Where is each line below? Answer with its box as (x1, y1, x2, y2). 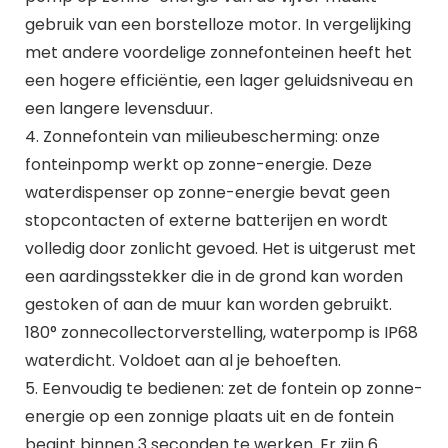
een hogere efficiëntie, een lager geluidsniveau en (24, 68, 413, 92)
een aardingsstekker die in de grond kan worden (24, 264, 403, 288)
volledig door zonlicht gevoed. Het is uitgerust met (24, 236, 416, 260)
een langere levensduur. (24, 96, 213, 120)
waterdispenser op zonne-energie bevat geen (24, 180, 390, 204)
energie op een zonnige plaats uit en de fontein (24, 404, 394, 428)
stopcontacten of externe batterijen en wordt (24, 208, 388, 232)
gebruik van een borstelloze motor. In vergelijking (24, 12, 411, 36)
